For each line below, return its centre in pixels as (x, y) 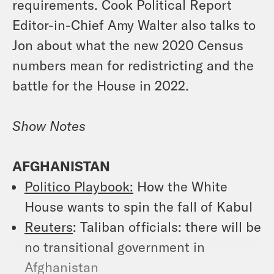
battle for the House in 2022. (101, 85)
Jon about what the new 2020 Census (128, 45)
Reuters (49, 227)
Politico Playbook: (79, 186)
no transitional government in (115, 247)
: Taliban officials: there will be (167, 227)
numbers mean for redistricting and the (133, 65)
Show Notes (49, 126)
